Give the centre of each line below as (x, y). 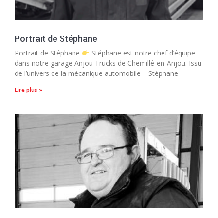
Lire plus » (28, 90)
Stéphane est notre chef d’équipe (142, 53)
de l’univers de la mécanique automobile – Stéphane (96, 73)
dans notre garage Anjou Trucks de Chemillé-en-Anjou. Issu (108, 63)
